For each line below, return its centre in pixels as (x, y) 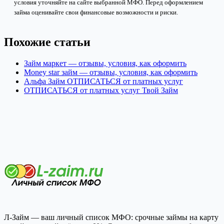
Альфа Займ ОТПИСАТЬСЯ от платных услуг (103, 81)
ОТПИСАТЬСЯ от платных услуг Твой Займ (101, 90)
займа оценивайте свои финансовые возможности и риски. (96, 12)
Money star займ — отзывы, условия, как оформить (111, 72)
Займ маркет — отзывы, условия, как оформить (105, 63)
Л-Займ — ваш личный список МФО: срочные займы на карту (111, 217)
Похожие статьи (47, 42)
